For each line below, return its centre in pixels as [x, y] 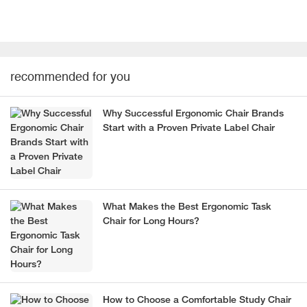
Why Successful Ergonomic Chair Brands [193, 114]
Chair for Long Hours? [151, 222]
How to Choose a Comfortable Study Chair [197, 301]
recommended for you [70, 77]
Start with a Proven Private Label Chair [189, 129]
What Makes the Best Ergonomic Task [187, 208]
